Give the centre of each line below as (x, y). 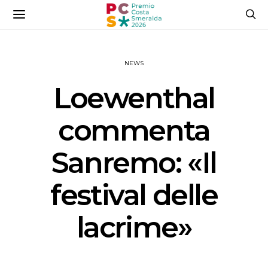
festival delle (134, 195)
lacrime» (134, 227)
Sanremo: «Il (134, 163)
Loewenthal (134, 98)
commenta (134, 130)
